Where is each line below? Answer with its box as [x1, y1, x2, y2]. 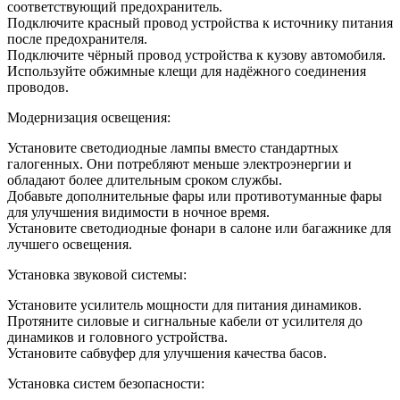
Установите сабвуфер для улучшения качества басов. [7, 346, 327, 361]
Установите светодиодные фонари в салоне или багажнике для [7, 221, 391, 236]
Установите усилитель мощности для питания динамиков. [7, 297, 362, 312]
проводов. [7, 79, 69, 95]
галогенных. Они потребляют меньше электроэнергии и [7, 156, 352, 171]
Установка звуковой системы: [7, 267, 187, 282]
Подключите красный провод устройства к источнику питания [7, 15, 393, 30]
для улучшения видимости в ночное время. [7, 204, 270, 220]
